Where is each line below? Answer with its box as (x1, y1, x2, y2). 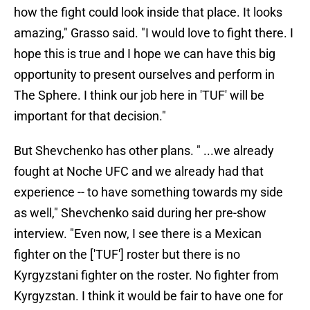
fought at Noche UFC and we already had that (14, 164, 264, 179)
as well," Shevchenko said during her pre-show (14, 206, 266, 221)
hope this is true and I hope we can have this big (14, 46, 275, 62)
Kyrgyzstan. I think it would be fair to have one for (14, 289, 283, 304)
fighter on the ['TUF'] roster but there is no (14, 247, 240, 262)
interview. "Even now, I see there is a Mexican (14, 226, 262, 241)
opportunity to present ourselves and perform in (14, 67, 275, 82)
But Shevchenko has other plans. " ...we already (14, 143, 274, 158)
